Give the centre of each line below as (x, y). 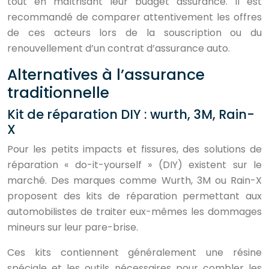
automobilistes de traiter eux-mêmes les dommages (134, 212)
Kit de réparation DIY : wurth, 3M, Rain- (131, 114)
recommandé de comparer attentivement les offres (134, 17)
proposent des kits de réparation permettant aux (134, 196)
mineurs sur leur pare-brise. (73, 227)
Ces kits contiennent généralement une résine (134, 252)
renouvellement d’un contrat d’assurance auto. (119, 48)
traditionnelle (58, 93)
